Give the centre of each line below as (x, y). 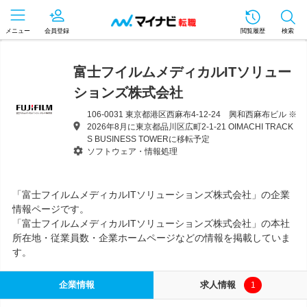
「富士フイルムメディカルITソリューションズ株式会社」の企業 (151, 195)
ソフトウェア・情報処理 (132, 151)
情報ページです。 (51, 209)
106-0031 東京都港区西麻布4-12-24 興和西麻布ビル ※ (192, 114)
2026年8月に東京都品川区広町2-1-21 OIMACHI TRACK (190, 127)
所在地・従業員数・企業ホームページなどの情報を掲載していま (151, 238)
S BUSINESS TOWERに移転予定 (148, 139)
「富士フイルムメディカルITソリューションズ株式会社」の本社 (151, 223)
